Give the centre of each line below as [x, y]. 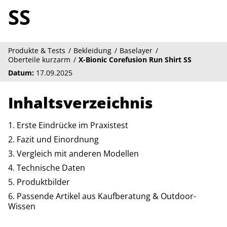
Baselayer [136, 50]
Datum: [21, 73]
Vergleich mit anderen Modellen [78, 154]
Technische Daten [51, 168]
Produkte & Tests [37, 50]
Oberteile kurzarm [39, 60]
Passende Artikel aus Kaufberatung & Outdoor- [106, 196]
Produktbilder [43, 182]
